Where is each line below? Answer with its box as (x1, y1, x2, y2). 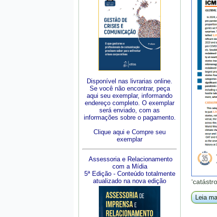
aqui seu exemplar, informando (87, 92, 172, 99)
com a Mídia (112, 163, 147, 170)
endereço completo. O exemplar (85, 99, 174, 107)
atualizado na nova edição (93, 177, 166, 185)
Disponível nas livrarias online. (87, 77, 172, 85)
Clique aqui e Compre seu (93, 128, 166, 136)
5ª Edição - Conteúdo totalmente (84, 170, 175, 177)
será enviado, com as (99, 107, 160, 114)
